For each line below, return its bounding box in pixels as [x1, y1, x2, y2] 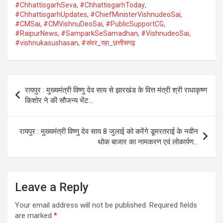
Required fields [149, 200, 197, 210]
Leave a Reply [15, 180, 89, 194]
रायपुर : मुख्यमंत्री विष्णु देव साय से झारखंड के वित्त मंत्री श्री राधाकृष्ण [25, 85, 207, 95]
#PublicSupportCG [106, 19, 164, 28]
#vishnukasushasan [15, 38, 78, 47]
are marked [15, 211, 54, 220]
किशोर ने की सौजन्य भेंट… [25, 96, 93, 105]
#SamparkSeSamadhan [61, 29, 138, 37]
